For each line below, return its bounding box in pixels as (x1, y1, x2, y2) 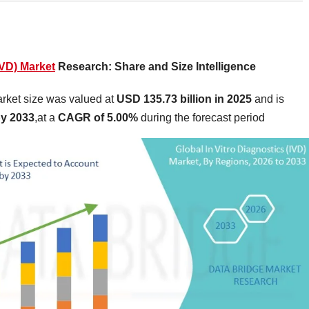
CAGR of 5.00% (58, 112, 141, 124)
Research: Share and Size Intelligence (55, 61, 256, 73)
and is (252, 93, 284, 106)
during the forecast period (141, 112, 265, 124)
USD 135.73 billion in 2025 (117, 93, 252, 106)
